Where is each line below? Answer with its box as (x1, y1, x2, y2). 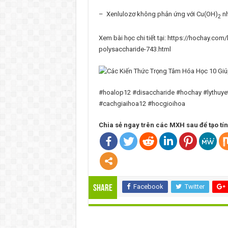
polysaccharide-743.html (98, 45, 171, 53)
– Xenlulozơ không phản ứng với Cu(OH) (98, 10, 218, 18)
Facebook (133, 182, 163, 190)
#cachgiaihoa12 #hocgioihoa (98, 99, 185, 107)
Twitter (184, 182, 205, 190)
